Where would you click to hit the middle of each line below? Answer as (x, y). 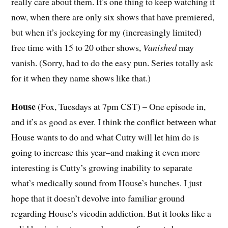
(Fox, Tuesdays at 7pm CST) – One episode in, (121, 107)
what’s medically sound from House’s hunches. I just (107, 183)
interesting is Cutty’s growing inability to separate (102, 168)
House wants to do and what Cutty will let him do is (105, 137)
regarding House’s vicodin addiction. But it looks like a (111, 213)
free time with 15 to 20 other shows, (77, 47)
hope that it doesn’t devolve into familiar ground (98, 198)
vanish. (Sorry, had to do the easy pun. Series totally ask (112, 62)
